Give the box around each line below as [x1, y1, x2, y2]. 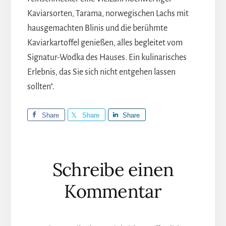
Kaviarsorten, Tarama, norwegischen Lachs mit [27, 9, 189, 18]
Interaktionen [26, 167, 137, 191]
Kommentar [64, 179, 162, 203]
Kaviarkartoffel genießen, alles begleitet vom [27, 38, 183, 47]
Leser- [26, 145, 80, 169]
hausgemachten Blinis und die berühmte [27, 23, 167, 33]
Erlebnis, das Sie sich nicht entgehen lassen [27, 67, 176, 77]
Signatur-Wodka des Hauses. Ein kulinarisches [27, 52, 187, 62]
